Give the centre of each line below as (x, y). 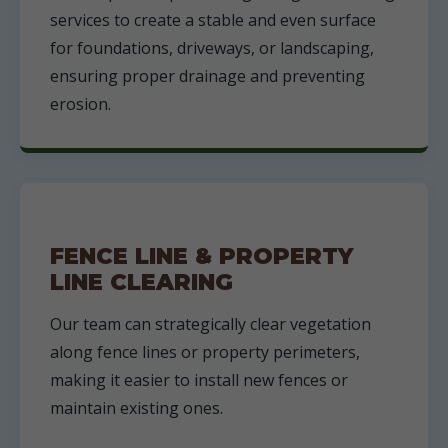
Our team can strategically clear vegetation (210, 324)
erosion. (80, 104)
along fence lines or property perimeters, (205, 352)
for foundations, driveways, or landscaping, (212, 48)
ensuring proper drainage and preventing (207, 76)
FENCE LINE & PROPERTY (201, 256)
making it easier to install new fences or (199, 380)
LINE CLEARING (141, 282)
